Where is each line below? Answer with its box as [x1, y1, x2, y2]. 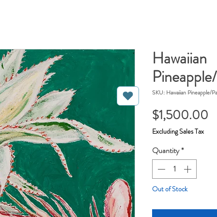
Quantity [152, 145, 179, 156]
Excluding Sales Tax [152, 126, 204, 137]
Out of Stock [152, 184, 187, 194]
